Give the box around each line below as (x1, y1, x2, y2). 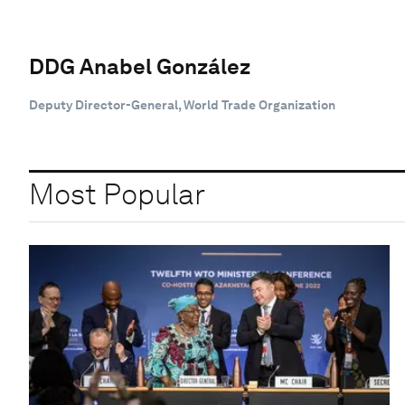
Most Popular (29, 176, 205, 212)
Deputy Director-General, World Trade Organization (29, 97, 335, 112)
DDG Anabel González (29, 52, 250, 80)
